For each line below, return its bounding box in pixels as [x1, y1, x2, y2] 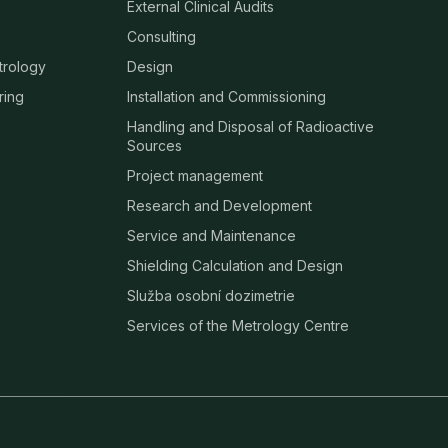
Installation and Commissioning [127, 88, 327, 106]
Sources [127, 137, 183, 155]
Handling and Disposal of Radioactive [127, 118, 375, 136]
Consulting [127, 28, 197, 46]
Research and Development [127, 197, 313, 215]
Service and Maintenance [127, 227, 297, 245]
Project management [127, 167, 264, 185]
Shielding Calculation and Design [127, 257, 344, 275]
